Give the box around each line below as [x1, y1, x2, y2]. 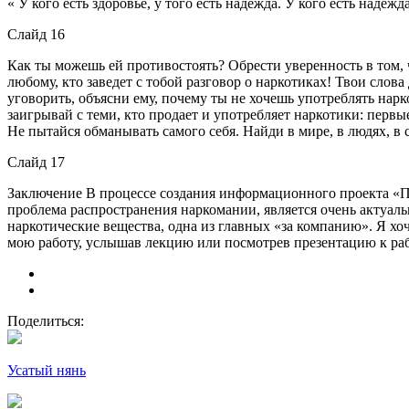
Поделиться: [7, 312, 84, 329]
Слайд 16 [7, 26, 65, 42]
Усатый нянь [7, 362, 86, 378]
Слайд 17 [7, 153, 65, 170]
